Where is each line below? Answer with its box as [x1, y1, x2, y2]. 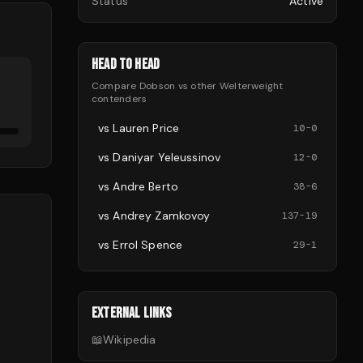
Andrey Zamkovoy [113, 208, 211, 223]
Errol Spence [113, 237, 183, 252]
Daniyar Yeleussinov [113, 150, 221, 164]
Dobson [139, 79, 176, 92]
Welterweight [219, 79, 284, 92]
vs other [175, 79, 220, 92]
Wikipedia [103, 332, 156, 347]
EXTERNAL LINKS [92, 305, 172, 322]
